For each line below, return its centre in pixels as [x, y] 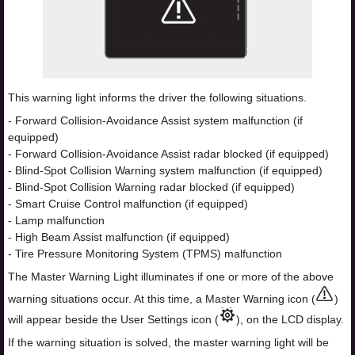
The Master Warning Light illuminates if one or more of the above [171, 277]
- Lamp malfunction [56, 221]
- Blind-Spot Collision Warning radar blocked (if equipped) [151, 187]
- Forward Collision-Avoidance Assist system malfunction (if [155, 121]
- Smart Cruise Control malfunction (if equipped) [128, 204]
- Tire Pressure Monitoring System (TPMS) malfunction [145, 254]
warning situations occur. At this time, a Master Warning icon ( [162, 299]
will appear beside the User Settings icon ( [113, 320]
